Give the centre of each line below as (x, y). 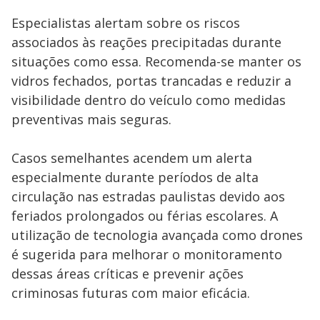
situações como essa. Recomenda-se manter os (156, 61)
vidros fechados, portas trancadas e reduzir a (151, 81)
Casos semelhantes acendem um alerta (132, 158)
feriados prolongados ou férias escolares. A (145, 216)
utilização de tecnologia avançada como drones (157, 235)
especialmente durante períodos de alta (135, 177)
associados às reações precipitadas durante (146, 42)
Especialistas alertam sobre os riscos (126, 23)
